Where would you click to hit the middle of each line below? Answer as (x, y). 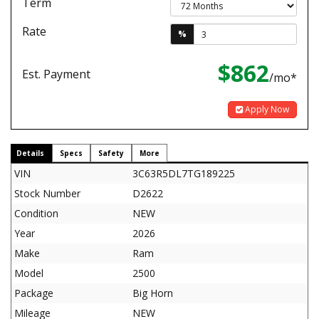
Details (30, 153)
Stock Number (47, 193)
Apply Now (266, 109)
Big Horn (153, 293)
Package (34, 293)
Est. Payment (56, 74)
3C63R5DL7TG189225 (184, 173)
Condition (36, 213)
